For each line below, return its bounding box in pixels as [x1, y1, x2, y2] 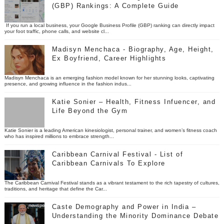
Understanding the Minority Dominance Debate [51, 211, 219, 219]
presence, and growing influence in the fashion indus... [4, 80, 131, 86]
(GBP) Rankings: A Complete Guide [51, 1, 179, 9]
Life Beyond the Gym [51, 106, 128, 114]
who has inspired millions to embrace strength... [4, 133, 114, 139]
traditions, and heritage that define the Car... [4, 185, 107, 191]
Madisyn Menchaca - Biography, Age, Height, [51, 45, 214, 53]
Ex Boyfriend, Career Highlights [51, 54, 166, 62]
